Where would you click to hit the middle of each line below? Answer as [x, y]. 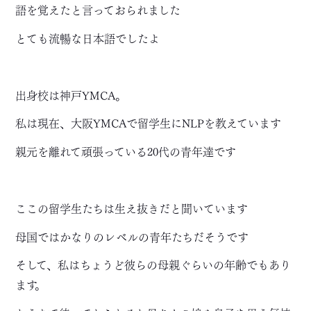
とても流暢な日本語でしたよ [88, 38]
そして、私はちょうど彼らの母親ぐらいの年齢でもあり [153, 264]
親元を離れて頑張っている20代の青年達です [126, 151]
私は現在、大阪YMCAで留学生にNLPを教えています [149, 123]
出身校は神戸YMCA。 [71, 94]
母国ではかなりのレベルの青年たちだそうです [132, 236]
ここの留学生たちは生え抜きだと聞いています [132, 208]
